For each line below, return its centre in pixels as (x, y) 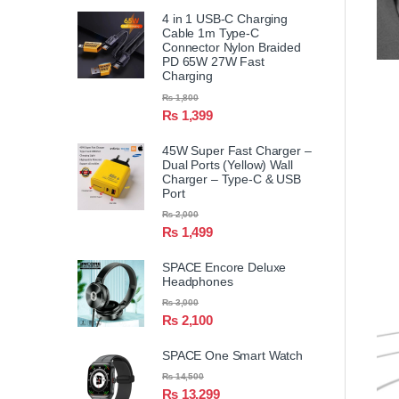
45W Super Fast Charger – (237, 150)
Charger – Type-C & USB (232, 179)
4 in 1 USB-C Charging (225, 19)
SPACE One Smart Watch (233, 356)
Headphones (198, 281)
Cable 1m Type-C (211, 33)
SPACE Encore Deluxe (224, 267)
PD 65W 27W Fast (213, 62)
